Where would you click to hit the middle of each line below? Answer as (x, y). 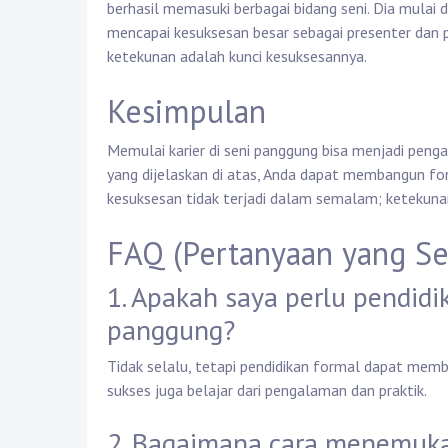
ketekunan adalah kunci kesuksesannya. (237, 56)
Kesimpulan (186, 111)
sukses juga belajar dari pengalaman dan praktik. (267, 390)
